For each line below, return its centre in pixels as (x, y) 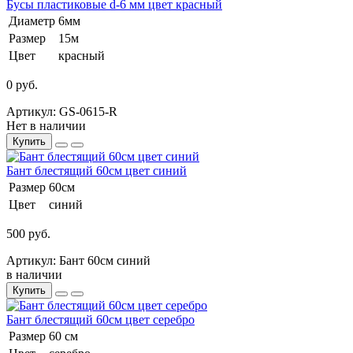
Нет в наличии (46, 125)
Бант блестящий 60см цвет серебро (100, 319)
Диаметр (32, 20)
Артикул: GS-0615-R (62, 111)
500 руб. (28, 233)
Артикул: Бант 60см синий (78, 260)
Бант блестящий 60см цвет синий (97, 170)
